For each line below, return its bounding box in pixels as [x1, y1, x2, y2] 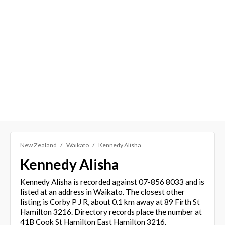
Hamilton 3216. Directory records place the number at [20, 207, 202, 216]
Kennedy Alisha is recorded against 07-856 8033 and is [20, 177, 204, 186]
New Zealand [20, 141, 57, 149]
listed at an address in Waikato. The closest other [20, 187, 185, 196]
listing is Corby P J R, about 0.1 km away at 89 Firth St [20, 197, 200, 206]
